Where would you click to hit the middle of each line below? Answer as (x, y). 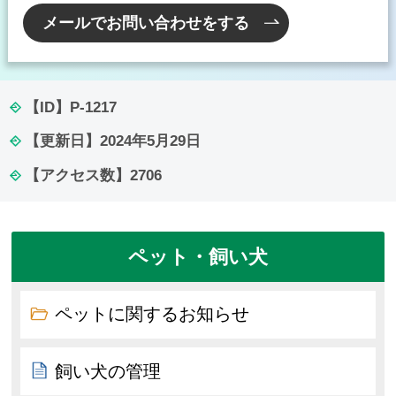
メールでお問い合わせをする (146, 23)
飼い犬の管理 (108, 371)
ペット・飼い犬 (198, 257)
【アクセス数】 (77, 175)
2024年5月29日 (150, 141)
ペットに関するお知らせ (152, 314)
